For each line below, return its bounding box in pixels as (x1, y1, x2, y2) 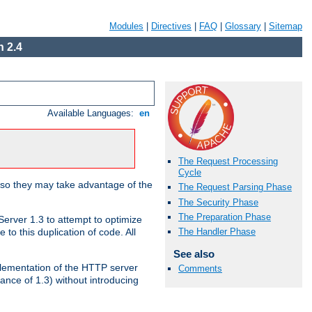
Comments (178, 263, 222, 274)
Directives (151, 21, 192, 31)
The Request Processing (178, 156, 278, 167)
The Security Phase (178, 196, 258, 208)
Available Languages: (47, 108, 137, 119)
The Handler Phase (178, 226, 256, 237)
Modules (109, 21, 143, 31)
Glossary (225, 21, 261, 31)
